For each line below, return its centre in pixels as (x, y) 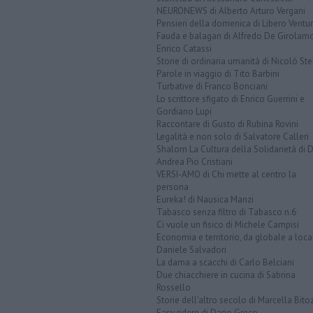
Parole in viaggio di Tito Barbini (218, 73)
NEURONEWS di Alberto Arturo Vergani (231, 10)
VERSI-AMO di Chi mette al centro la (226, 174)
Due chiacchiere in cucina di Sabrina (226, 275)
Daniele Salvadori (191, 249)
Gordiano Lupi (184, 111)
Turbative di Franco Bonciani (212, 86)
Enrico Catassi (184, 48)
